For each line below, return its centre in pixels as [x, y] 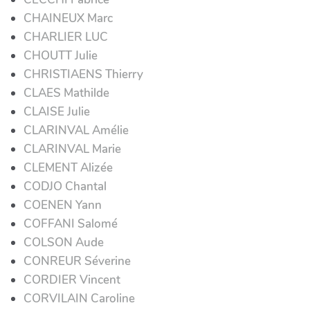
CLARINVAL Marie [72, 149]
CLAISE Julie [57, 111]
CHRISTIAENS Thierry [83, 74]
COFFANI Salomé [71, 224]
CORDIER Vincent [72, 280]
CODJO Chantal [65, 186]
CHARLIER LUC [66, 37]
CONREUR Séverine [77, 261]
